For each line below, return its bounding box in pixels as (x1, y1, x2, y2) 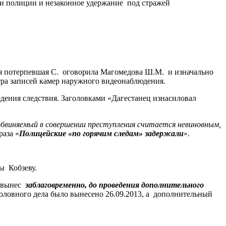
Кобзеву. (9, 163, 37, 172)
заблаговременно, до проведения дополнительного (25, 180, 204, 189)
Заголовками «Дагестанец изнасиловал (59, 93, 196, 102)
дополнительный (153, 189, 212, 198)
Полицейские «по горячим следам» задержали (19, 129, 184, 138)
